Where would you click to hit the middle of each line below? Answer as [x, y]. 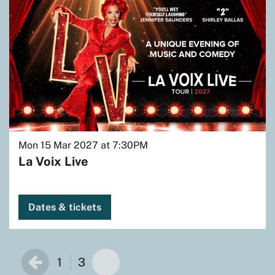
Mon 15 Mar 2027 [60, 145]
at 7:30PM [124, 145]
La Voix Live [53, 162]
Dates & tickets [65, 207]
